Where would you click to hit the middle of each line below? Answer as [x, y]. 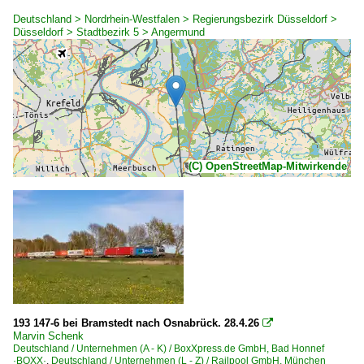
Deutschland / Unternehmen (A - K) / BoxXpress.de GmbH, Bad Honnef [173, 348]
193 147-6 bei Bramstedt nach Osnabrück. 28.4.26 [136, 323]
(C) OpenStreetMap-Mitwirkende [268, 166]
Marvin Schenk [48, 336]
